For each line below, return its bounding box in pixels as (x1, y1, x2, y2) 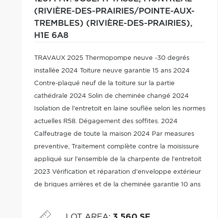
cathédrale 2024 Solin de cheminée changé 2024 (34, 93, 189, 99)
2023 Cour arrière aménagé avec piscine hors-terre (34, 194, 194, 200)
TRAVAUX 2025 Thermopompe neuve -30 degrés (34, 55, 189, 61)
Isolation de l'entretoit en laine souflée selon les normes (34, 106, 205, 112)
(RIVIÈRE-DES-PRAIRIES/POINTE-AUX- (34, 7, 195, 15)
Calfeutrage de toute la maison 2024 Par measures (34, 131, 194, 137)
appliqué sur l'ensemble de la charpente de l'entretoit (34, 156, 201, 163)
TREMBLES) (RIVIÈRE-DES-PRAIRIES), (34, 19, 193, 27)
